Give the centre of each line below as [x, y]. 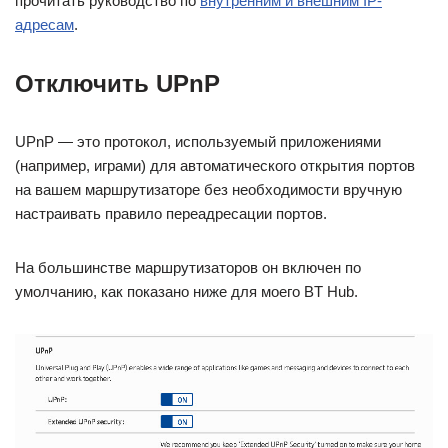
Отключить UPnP [117, 84]
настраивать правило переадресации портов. [171, 214]
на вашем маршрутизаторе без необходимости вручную [208, 190]
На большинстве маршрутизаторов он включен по [188, 268]
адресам [44, 25]
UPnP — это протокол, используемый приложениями [198, 142]
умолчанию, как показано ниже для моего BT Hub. [186, 292]
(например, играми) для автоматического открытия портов [215, 166]
